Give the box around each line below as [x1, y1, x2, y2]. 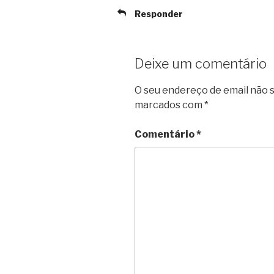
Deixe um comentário [135, 56, 267, 72]
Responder [135, 9, 183, 20]
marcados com [135, 98, 204, 111]
